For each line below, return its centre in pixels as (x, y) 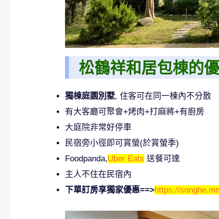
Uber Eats (126, 159)
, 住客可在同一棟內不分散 (163, 96)
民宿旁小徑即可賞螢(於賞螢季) (122, 143)
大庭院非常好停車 (99, 128)
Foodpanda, (87, 159)
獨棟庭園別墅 (90, 96)
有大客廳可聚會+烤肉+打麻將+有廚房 (135, 112)
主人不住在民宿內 (99, 175)
